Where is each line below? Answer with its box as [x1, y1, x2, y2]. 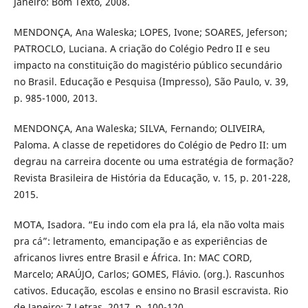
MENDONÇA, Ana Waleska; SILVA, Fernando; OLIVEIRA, [13, 121, 265, 135]
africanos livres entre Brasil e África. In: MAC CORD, [13, 250, 252, 264]
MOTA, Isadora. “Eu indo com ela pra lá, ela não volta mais [13, 217, 285, 231]
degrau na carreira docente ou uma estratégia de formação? [13, 154, 294, 168]
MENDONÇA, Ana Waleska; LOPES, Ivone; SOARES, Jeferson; [13, 25, 287, 38]
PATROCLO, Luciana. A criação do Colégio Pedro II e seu [13, 41, 270, 55]
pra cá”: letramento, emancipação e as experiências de [13, 234, 267, 247]
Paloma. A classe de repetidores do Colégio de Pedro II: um [13, 137, 287, 151]
